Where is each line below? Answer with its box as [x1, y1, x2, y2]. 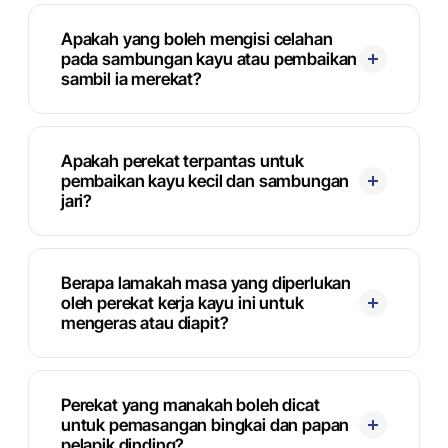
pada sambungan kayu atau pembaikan [61, 49, 358, 69]
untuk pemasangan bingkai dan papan [61, 415, 350, 435]
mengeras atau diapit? [61, 313, 229, 333]
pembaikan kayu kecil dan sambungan [61, 171, 350, 191]
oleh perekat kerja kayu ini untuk [61, 293, 304, 313]
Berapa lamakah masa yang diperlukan [61, 273, 352, 293]
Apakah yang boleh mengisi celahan [61, 29, 333, 49]
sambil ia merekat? [61, 69, 202, 89]
